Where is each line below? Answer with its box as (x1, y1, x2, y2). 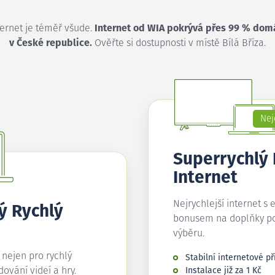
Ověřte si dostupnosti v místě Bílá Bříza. (92, 38, 266, 48)
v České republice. (9, 38, 92, 48)
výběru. (173, 228, 204, 238)
